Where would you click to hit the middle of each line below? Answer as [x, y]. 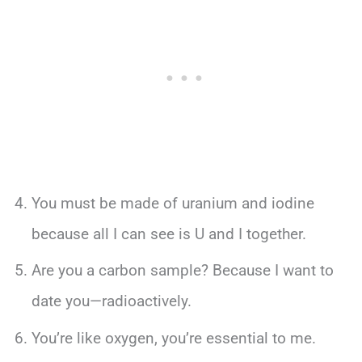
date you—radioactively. [111, 301]
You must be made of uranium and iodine [173, 203]
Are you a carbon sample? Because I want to [182, 271]
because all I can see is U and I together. [168, 234]
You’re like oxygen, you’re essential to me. [173, 338]
